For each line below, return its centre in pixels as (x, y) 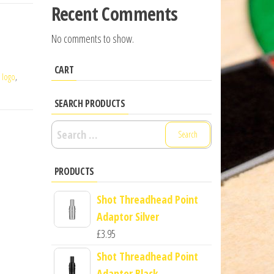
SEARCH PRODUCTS (90, 103)
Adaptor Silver (128, 216)
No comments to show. (92, 38)
